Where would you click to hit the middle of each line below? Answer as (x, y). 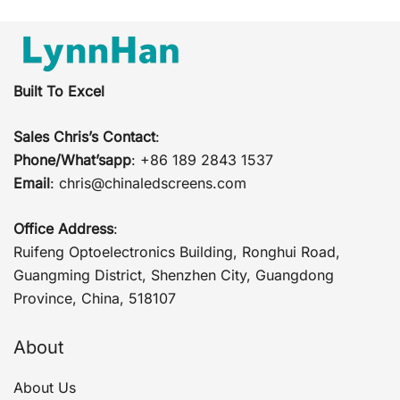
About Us (45, 387)
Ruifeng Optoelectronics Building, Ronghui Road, (177, 251)
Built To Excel (59, 91)
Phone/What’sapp (72, 159)
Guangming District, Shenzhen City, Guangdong (174, 275)
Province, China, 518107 (95, 298)
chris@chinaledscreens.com (153, 183)
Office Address (63, 228)
